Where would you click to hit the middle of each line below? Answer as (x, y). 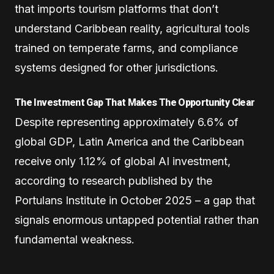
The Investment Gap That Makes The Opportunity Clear (135, 103)
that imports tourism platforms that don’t (117, 9)
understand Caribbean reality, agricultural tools (132, 29)
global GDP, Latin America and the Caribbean (129, 142)
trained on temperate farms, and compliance (126, 48)
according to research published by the (113, 181)
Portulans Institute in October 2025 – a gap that (135, 201)
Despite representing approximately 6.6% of (127, 122)
